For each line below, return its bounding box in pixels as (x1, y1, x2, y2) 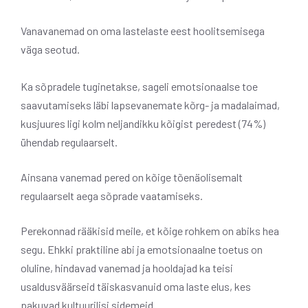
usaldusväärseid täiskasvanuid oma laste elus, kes (21, 279, 251, 293)
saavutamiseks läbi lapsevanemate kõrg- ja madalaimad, (21, 98, 280, 111)
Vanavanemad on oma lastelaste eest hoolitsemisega (21, 23, 265, 37)
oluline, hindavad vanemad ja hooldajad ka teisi (21, 261, 233, 274)
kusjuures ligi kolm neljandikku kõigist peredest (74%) (21, 116, 265, 130)
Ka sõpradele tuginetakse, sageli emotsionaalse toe (21, 79, 258, 93)
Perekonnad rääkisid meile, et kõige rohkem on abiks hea (21, 223, 279, 237)
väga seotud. (21, 42, 80, 56)
